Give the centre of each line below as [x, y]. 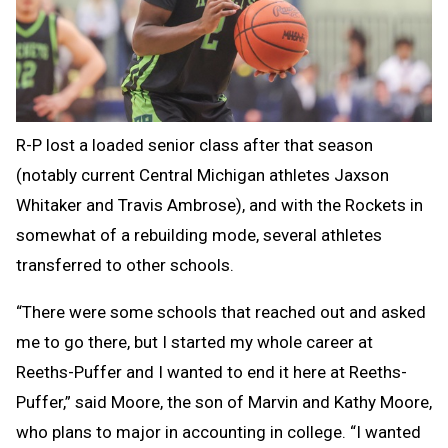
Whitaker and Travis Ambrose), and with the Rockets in [219, 204]
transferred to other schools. [125, 264]
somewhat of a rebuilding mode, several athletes [199, 234]
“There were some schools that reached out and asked [221, 311]
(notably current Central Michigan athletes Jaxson [202, 174]
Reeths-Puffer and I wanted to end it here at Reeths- [211, 371]
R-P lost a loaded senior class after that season [194, 144]
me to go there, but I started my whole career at [194, 341]
